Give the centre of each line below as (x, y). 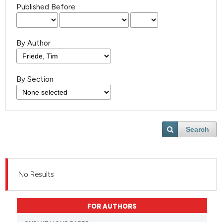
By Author (34, 43)
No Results (36, 174)
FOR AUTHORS (112, 206)
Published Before (46, 7)
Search (198, 129)
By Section (35, 79)
